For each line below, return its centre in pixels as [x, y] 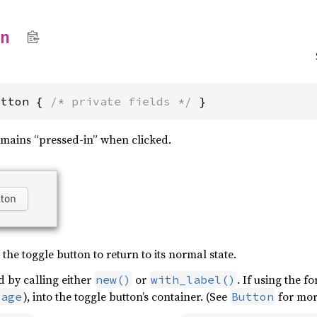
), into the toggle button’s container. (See [127, 296]
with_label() [193, 279]
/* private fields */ [121, 101]
